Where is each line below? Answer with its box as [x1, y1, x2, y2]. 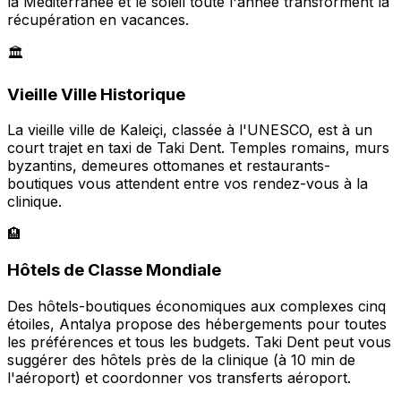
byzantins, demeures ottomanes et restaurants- [7, 157, 330, 175]
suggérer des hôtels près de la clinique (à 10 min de [7, 350, 355, 369]
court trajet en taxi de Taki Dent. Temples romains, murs [7, 139, 389, 158]
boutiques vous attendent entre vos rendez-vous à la [7, 175, 368, 193]
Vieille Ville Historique [7, 83, 185, 105]
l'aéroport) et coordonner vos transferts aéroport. [7, 368, 351, 387]
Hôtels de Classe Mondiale [7, 260, 221, 281]
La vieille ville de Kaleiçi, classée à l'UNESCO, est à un [7, 121, 372, 140]
